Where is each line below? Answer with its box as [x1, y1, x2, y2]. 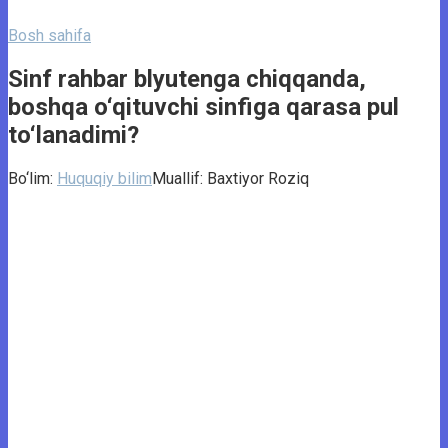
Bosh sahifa [8, 26, 91, 45]
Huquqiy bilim [57, 168, 152, 188]
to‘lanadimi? [8, 120, 139, 149]
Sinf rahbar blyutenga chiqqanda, [8, 64, 366, 93]
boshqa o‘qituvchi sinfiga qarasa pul [8, 92, 399, 121]
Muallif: [152, 168, 203, 188]
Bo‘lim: [8, 168, 53, 188]
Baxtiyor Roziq [207, 168, 309, 188]
